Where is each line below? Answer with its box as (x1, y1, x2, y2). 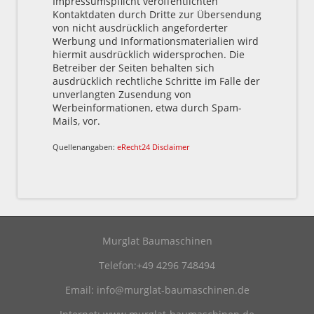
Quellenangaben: (53, 141, 117, 152)
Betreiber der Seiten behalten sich (53, 60, 214, 74)
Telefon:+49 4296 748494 (99, 258, 215, 272)
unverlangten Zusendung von (53, 87, 191, 101)
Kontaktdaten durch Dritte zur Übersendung (53, 7, 261, 21)
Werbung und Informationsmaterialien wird (53, 34, 259, 48)
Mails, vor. (53, 114, 100, 128)
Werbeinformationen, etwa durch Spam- (53, 100, 242, 114)
